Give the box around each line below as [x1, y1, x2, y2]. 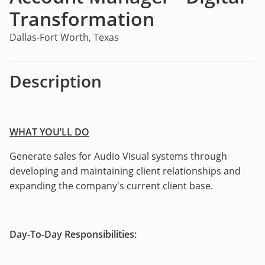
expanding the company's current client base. [9, 179, 213, 192]
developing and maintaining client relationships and [9, 164, 241, 177]
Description [9, 70, 102, 92]
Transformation [9, 6, 154, 31]
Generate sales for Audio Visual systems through [9, 150, 227, 163]
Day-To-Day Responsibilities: [9, 228, 137, 241]
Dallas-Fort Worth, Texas [9, 31, 119, 44]
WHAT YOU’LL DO [9, 125, 89, 138]
